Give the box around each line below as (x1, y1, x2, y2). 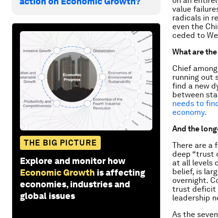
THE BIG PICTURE (24, 138, 97, 147)
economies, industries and (20, 179, 130, 189)
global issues (20, 190, 75, 201)
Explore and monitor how (20, 155, 126, 166)
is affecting (97, 167, 145, 178)
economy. (172, 108, 207, 117)
